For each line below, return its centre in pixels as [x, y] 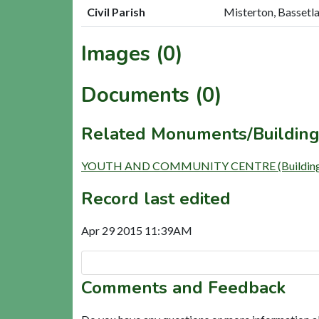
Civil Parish [116, 11]
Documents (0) [152, 95]
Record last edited [156, 198]
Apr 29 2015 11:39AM [137, 230]
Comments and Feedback [183, 287]
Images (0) [132, 53]
